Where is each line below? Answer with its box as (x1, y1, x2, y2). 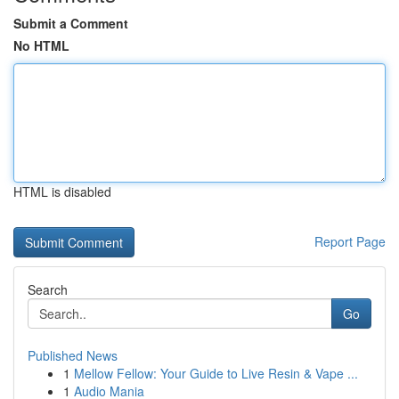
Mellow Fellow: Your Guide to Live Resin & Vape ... (74, 364, 358, 382)
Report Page (314, 232, 386, 250)
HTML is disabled (13, 183, 111, 200)
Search (28, 281, 68, 298)
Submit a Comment (13, 14, 128, 32)
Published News (28, 346, 118, 364)
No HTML (13, 37, 69, 54)
